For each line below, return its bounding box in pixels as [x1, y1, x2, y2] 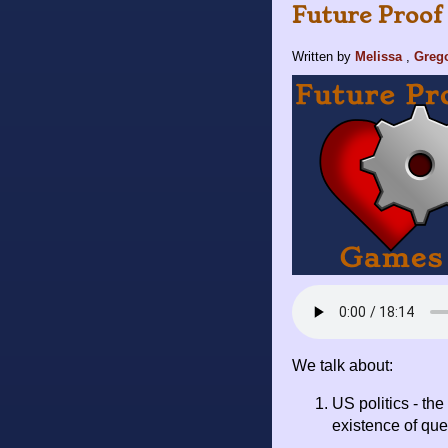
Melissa [355, 49, 402, 65]
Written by [292, 49, 355, 65]
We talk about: [292, 357, 393, 375]
